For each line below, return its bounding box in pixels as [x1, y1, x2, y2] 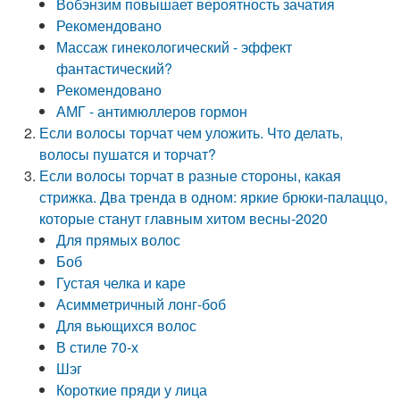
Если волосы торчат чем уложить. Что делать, [39, 122, 344, 143]
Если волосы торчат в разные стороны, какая [39, 165, 342, 186]
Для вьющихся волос [56, 315, 197, 336]
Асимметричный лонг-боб [56, 294, 227, 314]
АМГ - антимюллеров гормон [56, 101, 248, 121]
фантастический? [56, 58, 173, 79]
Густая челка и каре [56, 272, 187, 293]
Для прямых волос [56, 229, 181, 250]
